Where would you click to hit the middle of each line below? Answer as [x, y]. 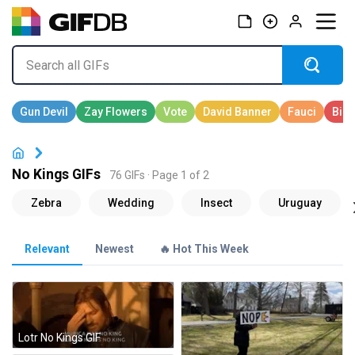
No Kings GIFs [56, 175]
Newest [115, 249]
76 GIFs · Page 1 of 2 [159, 176]
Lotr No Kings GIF [59, 337]
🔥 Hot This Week [204, 249]
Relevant [47, 249]
